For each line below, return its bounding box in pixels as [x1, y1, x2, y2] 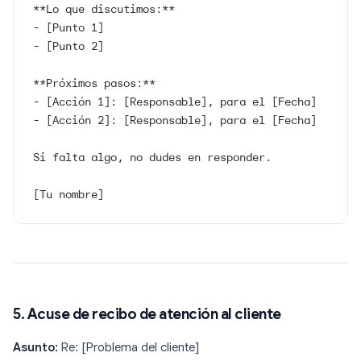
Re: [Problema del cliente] [58, 340, 200, 355]
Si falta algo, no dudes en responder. [33, 150, 272, 165]
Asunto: [13, 340, 58, 355]
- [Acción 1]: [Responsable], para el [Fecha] [33, 94, 317, 110]
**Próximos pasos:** [33, 76, 156, 91]
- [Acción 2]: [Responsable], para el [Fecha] [33, 113, 317, 128]
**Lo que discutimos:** [33, 2, 175, 17]
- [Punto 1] [33, 20, 104, 35]
